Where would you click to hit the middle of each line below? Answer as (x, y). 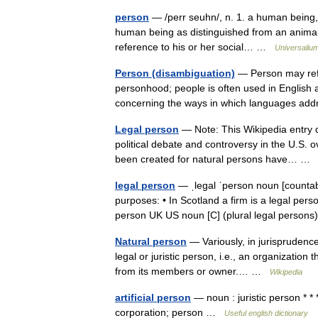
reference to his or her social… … (195, 47)
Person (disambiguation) (175, 73)
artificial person (153, 297)
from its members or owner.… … (192, 271)
